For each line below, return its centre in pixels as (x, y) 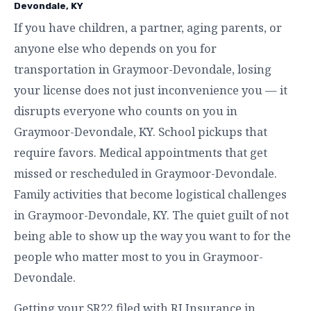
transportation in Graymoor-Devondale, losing (143, 69)
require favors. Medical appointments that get (141, 152)
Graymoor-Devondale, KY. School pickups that (141, 131)
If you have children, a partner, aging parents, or (148, 27)
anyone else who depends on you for (115, 48)
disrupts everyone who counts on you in (126, 110)
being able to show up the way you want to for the (152, 235)
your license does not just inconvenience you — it (151, 90)
